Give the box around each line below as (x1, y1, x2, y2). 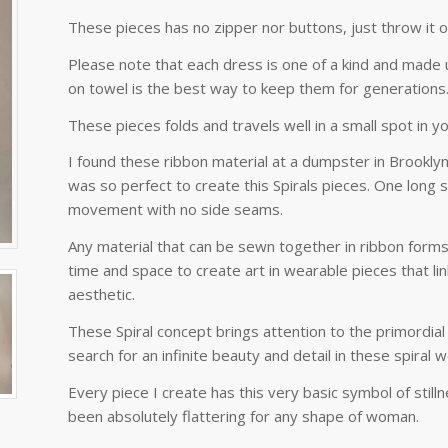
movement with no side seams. (68, 199, 284, 220)
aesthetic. (68, 284, 136, 304)
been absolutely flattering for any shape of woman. (68, 405, 420, 426)
